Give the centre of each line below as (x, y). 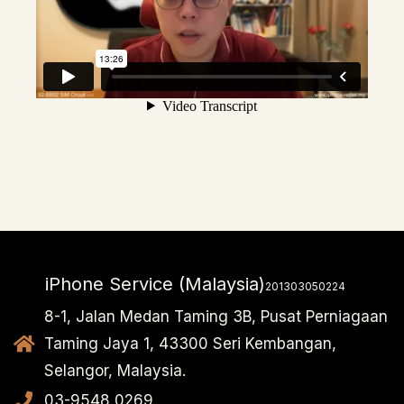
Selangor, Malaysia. (115, 371)
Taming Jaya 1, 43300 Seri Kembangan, (191, 344)
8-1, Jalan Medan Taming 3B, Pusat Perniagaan (216, 317)
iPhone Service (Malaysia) (155, 285)
